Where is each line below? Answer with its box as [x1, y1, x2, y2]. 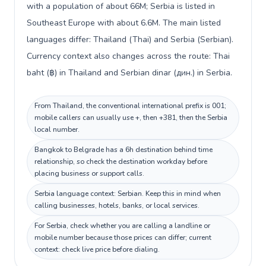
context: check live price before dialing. [34, 245, 160, 254]
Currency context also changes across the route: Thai [27, 50, 230, 62]
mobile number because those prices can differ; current [34, 233, 211, 242]
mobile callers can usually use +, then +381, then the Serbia [34, 113, 227, 122]
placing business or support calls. [34, 169, 144, 178]
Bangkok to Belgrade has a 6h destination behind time [34, 145, 213, 154]
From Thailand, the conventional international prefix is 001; [34, 101, 226, 110]
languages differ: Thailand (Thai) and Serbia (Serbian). [27, 34, 233, 45]
